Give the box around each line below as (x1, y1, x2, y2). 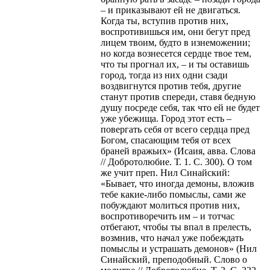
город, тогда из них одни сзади (101, 69, 228, 80)
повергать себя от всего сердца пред (101, 124, 250, 134)
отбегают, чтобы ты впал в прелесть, (101, 221, 251, 232)
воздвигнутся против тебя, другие (101, 80, 241, 91)
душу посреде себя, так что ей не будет (101, 102, 260, 113)
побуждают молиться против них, (101, 199, 240, 210)
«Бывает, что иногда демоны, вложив (101, 178, 254, 189)
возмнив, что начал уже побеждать (101, 232, 243, 243)
